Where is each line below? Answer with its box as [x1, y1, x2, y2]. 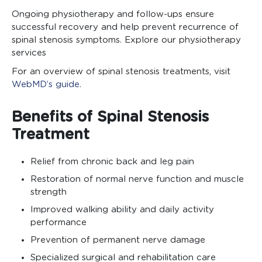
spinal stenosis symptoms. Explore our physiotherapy [12, 36, 241, 45]
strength [30, 188, 67, 197]
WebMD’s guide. [12, 80, 81, 89]
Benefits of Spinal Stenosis [12, 110, 209, 125]
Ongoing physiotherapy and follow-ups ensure [12, 10, 214, 19]
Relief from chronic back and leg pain [30, 157, 194, 167]
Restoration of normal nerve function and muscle [30, 175, 244, 184]
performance [30, 218, 87, 227]
